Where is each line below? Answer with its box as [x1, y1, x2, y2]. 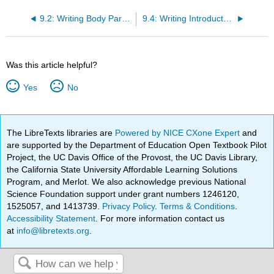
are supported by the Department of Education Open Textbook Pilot [7, 139, 267, 150]
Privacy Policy [102, 201, 155, 211]
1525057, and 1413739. [7, 201, 103, 211]
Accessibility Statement [7, 213, 96, 223]
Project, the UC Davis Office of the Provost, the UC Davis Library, [7, 152, 258, 162]
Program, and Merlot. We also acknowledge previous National [7, 176, 246, 187]
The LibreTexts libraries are [7, 127, 116, 138]
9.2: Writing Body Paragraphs [121, 14, 130, 24]
